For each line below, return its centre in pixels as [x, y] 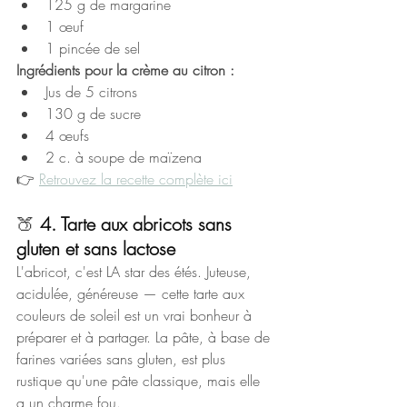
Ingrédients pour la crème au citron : [125, 70]
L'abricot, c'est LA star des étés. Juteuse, [136, 272]
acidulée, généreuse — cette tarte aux [133, 294]
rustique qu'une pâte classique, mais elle [140, 381]
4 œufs [67, 136]
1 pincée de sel [93, 49]
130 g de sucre [93, 114]
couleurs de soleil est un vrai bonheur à [136, 316]
